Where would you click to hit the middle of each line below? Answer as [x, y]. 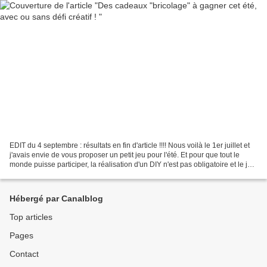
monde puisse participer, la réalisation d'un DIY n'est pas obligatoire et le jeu [133, 164]
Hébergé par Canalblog [56, 198]
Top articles [31, 217]
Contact [24, 254]
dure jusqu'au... [34, 174]
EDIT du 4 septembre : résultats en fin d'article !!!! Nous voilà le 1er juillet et [130, 145]
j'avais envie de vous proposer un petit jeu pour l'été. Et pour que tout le [125, 155]
